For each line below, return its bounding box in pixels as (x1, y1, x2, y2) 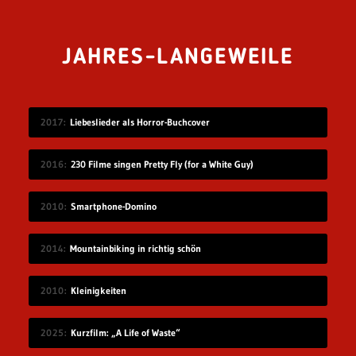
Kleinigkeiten (70, 284, 126, 296)
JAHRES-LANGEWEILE (62, 46, 294, 69)
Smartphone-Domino (70, 199, 157, 212)
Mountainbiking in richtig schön (69, 242, 201, 254)
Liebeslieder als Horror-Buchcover (69, 115, 210, 128)
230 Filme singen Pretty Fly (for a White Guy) (70, 157, 253, 170)
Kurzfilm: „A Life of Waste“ (70, 326, 180, 339)
